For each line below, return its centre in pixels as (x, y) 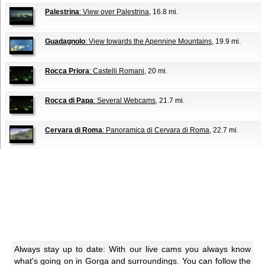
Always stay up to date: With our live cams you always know (132, 249)
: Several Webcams (125, 101)
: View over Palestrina (114, 12)
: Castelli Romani (117, 71)
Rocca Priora (67, 71)
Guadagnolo (65, 42)
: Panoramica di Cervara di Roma (156, 130)
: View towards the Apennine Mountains (148, 42)
